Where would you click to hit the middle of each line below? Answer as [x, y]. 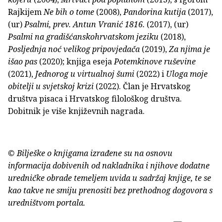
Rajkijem [26, 12]
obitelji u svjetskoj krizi [51, 86]
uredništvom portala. [47, 203]
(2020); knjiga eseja [76, 62]
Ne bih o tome [69, 12]
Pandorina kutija [156, 12]
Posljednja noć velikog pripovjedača [74, 49]
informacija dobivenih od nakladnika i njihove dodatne [109, 166]
